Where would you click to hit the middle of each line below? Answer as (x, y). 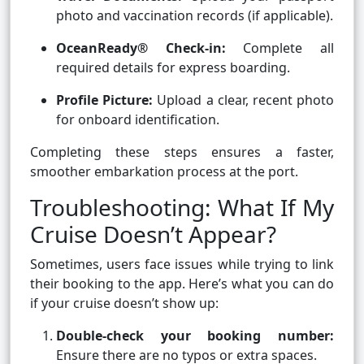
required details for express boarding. (173, 68)
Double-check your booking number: (195, 336)
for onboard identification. (138, 120)
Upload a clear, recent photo (244, 100)
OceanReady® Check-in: (141, 48)
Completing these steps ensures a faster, (182, 152)
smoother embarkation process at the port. (164, 172)
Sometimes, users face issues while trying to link (182, 264)
